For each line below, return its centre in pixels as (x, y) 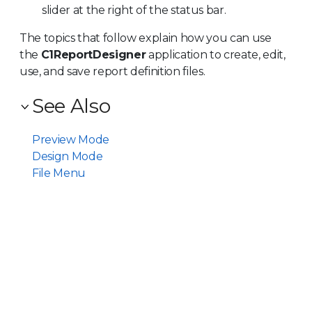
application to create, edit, (216, 54)
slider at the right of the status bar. (134, 10)
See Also (71, 106)
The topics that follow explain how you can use (146, 38)
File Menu (59, 173)
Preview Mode (71, 139)
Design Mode (68, 156)
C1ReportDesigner (93, 54)
